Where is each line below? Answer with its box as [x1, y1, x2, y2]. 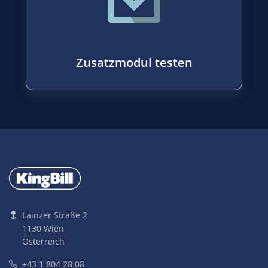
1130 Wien [22, 222, 64, 234]
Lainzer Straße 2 [22, 209, 87, 221]
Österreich [22, 235, 65, 247]
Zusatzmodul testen [75, 54, 193, 71]
